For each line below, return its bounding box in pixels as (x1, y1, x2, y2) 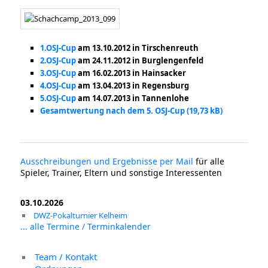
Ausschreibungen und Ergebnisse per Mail (20, 156, 194, 167)
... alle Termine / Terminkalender (20, 221, 151, 233)
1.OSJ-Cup (39, 42, 76, 54)
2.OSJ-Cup (39, 55, 76, 66)
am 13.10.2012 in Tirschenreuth (75, 42, 199, 54)
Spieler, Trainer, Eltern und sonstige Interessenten (20, 167, 223, 179)
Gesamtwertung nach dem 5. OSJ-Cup (39, 105, 185, 117)
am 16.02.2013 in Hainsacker (75, 68, 186, 79)
